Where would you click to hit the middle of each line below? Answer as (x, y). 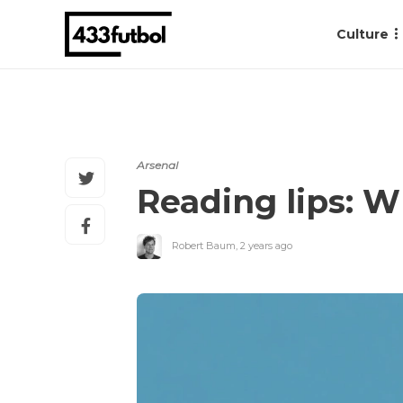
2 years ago (266, 245)
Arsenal (157, 165)
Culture (363, 34)
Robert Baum (204, 245)
